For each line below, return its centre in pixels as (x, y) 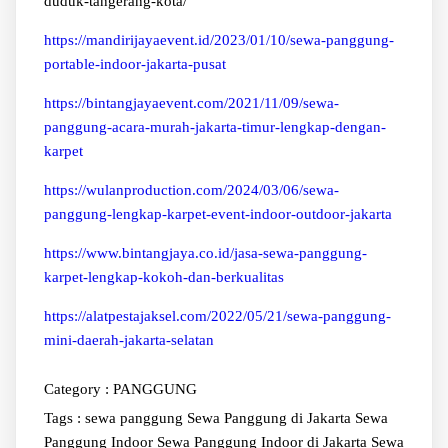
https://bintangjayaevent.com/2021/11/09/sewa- (191, 102)
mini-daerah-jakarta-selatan (128, 339)
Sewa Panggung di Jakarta (270, 417)
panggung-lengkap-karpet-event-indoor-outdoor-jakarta (217, 213)
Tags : (62, 417)
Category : (76, 388)
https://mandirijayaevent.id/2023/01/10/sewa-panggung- (218, 39)
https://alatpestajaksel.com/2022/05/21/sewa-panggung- (217, 315)
